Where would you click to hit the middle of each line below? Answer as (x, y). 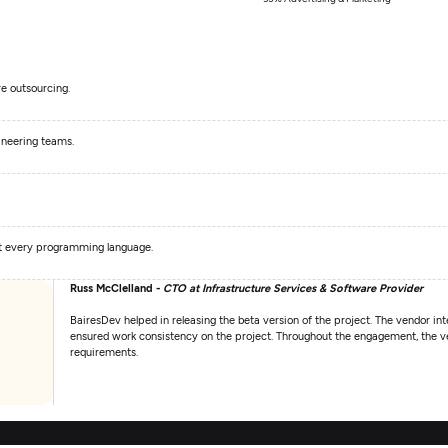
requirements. (104, 351)
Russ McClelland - (117, 287)
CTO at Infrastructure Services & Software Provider (293, 287)
